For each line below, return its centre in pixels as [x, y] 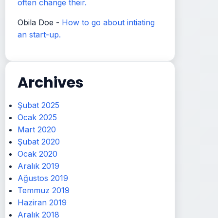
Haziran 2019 [42, 202]
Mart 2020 [37, 129]
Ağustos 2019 [43, 178]
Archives [51, 83]
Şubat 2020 [39, 142]
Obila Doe [36, 22]
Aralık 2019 [38, 166]
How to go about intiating [108, 22]
